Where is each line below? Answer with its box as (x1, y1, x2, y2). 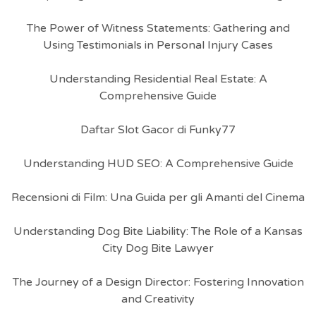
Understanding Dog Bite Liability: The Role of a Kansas (13, 224, 303, 238)
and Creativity (121, 292, 195, 306)
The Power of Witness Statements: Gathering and (26, 21, 290, 35)
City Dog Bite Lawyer (102, 241, 214, 255)
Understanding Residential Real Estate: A (49, 72, 267, 86)
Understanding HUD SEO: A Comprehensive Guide (23, 157, 293, 171)
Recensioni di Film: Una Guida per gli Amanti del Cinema (11, 190, 305, 205)
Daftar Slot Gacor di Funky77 (80, 123, 236, 137)
